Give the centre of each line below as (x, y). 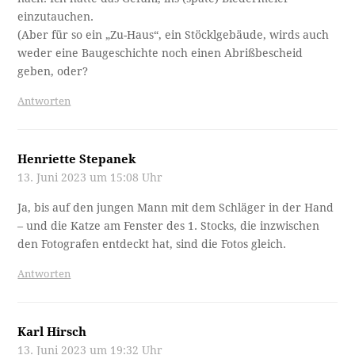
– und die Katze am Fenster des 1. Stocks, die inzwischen (169, 225)
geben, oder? (53, 71)
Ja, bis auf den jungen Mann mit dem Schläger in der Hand (176, 207)
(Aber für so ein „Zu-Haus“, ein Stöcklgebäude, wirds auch (174, 34)
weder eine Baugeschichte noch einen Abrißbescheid (160, 53)
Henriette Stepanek (77, 159)
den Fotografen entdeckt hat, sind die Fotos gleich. (152, 244)
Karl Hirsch (52, 332)
